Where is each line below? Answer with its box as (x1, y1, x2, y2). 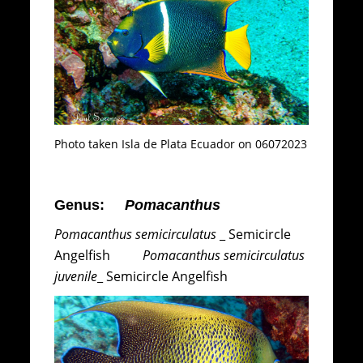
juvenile (54, 267, 98, 286)
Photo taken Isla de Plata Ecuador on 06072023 (54, 136, 308, 152)
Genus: (54, 196, 126, 213)
